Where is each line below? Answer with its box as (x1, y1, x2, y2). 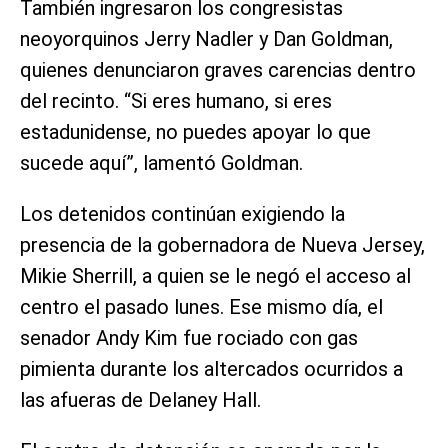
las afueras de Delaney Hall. (20, 387, 261, 412)
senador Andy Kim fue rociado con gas (20, 325, 358, 350)
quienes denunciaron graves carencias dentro (20, 57, 416, 82)
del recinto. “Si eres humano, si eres (20, 88, 332, 113)
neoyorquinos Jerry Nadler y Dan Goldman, (20, 26, 393, 51)
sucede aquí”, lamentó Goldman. (20, 150, 303, 175)
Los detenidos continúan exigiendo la (20, 201, 345, 226)
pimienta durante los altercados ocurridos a (20, 356, 403, 381)
